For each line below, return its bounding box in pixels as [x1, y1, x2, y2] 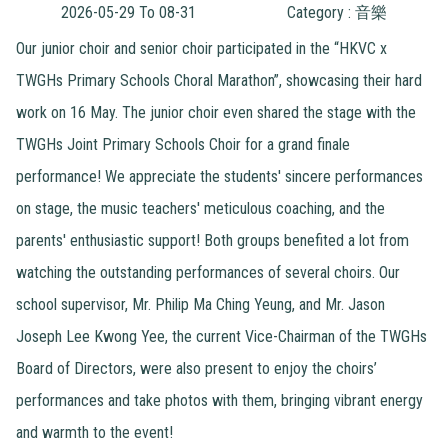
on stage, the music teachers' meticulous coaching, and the [16, 198, 385, 218]
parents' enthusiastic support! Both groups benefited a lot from [16, 230, 409, 250]
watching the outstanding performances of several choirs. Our [16, 262, 400, 282]
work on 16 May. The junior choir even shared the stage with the [16, 102, 416, 122]
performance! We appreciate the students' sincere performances [16, 166, 423, 186]
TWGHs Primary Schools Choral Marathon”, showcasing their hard [16, 70, 422, 90]
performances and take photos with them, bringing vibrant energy [16, 390, 423, 410]
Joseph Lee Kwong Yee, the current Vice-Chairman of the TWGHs [16, 326, 427, 346]
